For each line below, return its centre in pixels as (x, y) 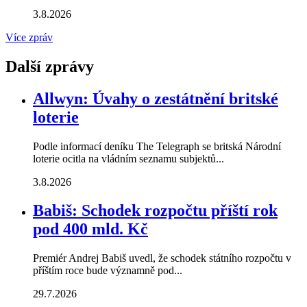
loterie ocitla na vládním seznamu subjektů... (128, 158)
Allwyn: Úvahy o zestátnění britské (156, 98)
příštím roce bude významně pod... (108, 271)
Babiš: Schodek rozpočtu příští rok (155, 211)
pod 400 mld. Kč (90, 229)
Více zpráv (29, 37)
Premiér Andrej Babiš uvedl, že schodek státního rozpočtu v (162, 258)
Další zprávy (50, 66)
